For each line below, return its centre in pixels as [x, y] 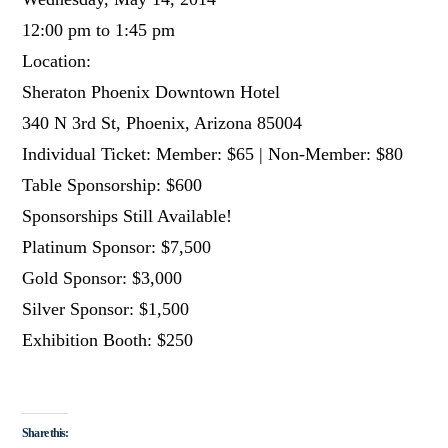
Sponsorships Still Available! [127, 215]
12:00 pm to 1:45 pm [99, 29]
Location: [57, 60]
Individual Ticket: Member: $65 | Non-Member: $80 [213, 153]
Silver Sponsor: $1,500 [106, 308]
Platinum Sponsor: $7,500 [117, 246]
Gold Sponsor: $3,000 [102, 277]
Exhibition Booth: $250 [108, 339]
